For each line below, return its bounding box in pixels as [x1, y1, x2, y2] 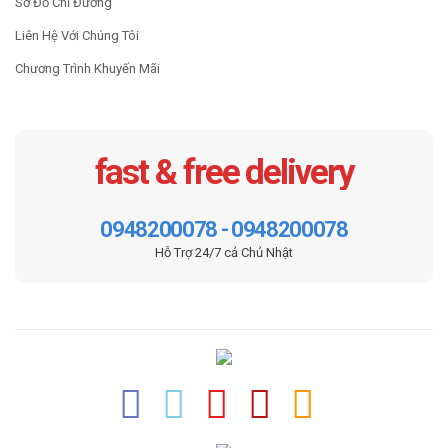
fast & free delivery [94, 152, 354, 194]
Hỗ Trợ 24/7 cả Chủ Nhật [155, 245, 293, 261]
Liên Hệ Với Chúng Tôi [15, 28, 139, 44]
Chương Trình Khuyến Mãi [15, 61, 160, 77]
